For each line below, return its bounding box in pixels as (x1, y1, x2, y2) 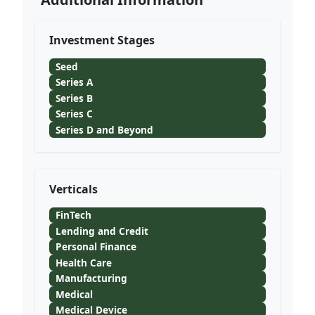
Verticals (49, 181, 98, 197)
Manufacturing (55, 271, 127, 285)
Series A (55, 75, 93, 89)
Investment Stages (49, 32, 155, 48)
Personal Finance (55, 240, 136, 254)
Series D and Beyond (55, 122, 153, 136)
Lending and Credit (55, 224, 148, 238)
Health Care (55, 255, 112, 269)
